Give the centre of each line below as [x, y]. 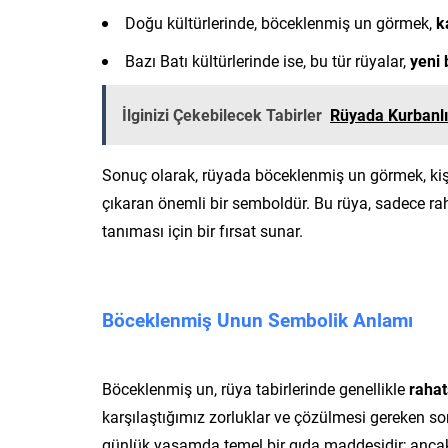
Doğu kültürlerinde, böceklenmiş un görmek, [280, 22]
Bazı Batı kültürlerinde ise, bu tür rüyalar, [267, 60]
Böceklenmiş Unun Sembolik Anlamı [257, 319]
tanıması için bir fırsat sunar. [202, 230]
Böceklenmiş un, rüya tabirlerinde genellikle [255, 388]
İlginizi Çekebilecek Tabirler [222, 114]
